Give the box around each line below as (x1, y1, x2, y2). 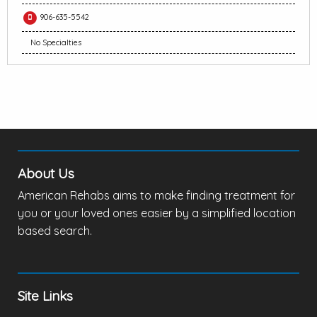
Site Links (18, 287, 73, 305)
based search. (18, 224, 92, 238)
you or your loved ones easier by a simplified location (18, 206, 296, 221)
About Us (18, 165, 74, 183)
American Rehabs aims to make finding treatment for (18, 188, 295, 203)
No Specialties (30, 38, 81, 48)
